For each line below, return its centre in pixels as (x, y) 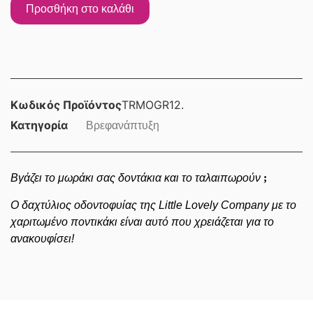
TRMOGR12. (153, 105)
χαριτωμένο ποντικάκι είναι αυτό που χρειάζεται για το (142, 221)
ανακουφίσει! (44, 238)
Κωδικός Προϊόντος (66, 105)
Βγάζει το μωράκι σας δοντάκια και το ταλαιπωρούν (137, 178)
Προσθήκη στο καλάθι (80, 9)
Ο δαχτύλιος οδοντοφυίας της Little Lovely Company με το (153, 205)
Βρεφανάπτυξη (123, 126)
